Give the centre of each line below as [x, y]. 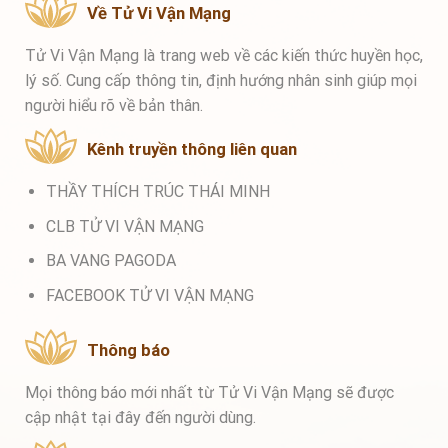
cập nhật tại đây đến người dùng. [140, 417]
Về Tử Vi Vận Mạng [159, 13]
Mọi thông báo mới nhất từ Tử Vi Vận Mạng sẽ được [209, 392]
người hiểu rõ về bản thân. [114, 106]
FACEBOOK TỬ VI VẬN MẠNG [149, 295]
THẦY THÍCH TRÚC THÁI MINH [157, 192]
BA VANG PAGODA [110, 261]
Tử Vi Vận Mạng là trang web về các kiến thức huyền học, [224, 56]
